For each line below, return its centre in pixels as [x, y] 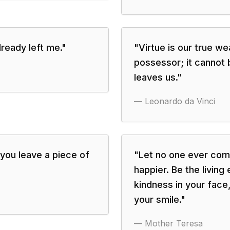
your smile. [157, 199]
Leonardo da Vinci [180, 101]
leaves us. [156, 77]
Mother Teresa [174, 223]
